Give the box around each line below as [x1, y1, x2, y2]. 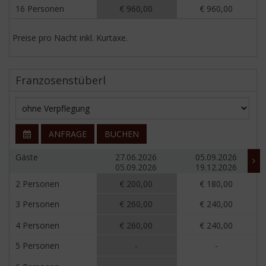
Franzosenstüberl [15, 73, 106, 88]
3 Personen [15, 198, 59, 210]
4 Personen [15, 220, 59, 232]
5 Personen [15, 240, 59, 252]
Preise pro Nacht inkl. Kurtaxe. [12, 32, 128, 44]
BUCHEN [104, 128, 139, 140]
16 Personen [15, 3, 64, 15]
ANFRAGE [49, 128, 87, 140]
